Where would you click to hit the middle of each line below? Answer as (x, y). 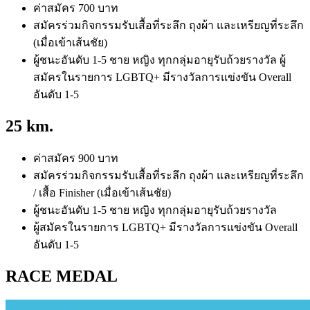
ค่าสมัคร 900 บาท (76, 158)
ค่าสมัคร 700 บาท (76, 8)
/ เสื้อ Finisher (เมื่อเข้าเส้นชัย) (102, 192)
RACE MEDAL (62, 276)
